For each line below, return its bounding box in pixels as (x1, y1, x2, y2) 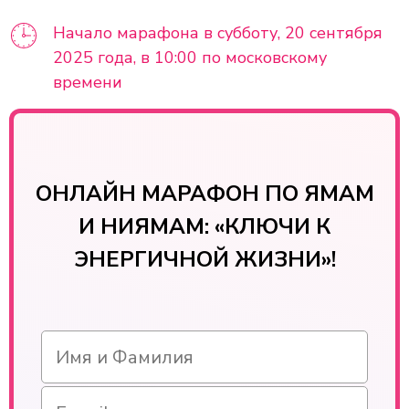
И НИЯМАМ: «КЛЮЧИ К (79, 212, 330, 241)
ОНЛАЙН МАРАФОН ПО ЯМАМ (35, 179, 374, 208)
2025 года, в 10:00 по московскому (53, 47, 327, 68)
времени (53, 71, 122, 93)
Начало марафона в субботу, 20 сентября (53, 22, 383, 44)
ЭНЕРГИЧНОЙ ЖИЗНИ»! (73, 245, 336, 274)
